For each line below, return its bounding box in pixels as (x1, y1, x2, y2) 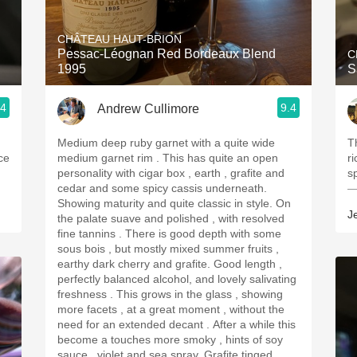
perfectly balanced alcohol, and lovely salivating (57, 273, 296, 285)
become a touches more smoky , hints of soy (57, 333, 283, 346)
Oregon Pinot (141, 73, 216, 86)
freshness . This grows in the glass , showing (57, 288, 116, 300)
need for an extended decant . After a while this (57, 318, 213, 331)
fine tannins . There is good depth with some (57, 227, 125, 240)
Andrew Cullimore (97, 101, 199, 116)
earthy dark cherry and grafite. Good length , (57, 257, 214, 270)
